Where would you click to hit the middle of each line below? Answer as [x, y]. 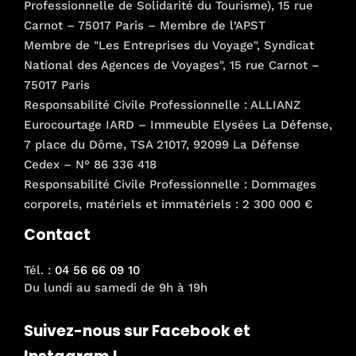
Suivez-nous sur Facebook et [137, 331]
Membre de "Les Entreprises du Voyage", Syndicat [169, 45]
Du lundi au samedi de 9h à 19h [116, 288]
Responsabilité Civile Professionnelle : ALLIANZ [162, 104]
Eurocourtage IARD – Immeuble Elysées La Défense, [178, 124]
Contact [57, 234]
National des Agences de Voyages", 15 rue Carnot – [172, 65]
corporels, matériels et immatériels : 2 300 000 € [168, 204]
